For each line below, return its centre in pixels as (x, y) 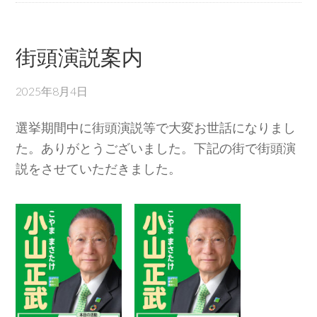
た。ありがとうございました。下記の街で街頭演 (156, 148)
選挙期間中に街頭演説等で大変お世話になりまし (156, 127)
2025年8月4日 (52, 91)
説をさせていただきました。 (99, 168)
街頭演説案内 (80, 58)
